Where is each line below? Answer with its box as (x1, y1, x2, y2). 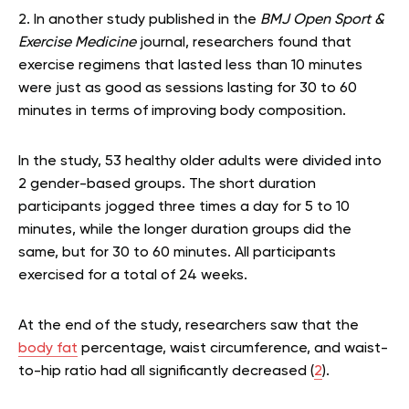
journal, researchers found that (136, 35, 351, 50)
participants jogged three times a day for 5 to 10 (18, 199, 350, 215)
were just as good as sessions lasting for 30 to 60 (18, 80, 357, 96)
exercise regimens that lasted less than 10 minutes (18, 58, 362, 73)
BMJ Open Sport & (260, 12, 384, 27)
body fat (18, 341, 78, 356)
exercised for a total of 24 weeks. (18, 267, 247, 283)
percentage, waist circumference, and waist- (78, 341, 388, 356)
